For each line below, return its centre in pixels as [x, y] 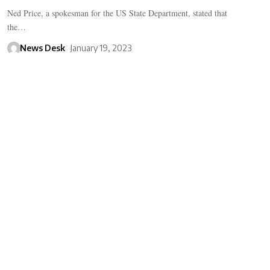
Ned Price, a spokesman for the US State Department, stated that [117, 13]
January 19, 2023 [101, 48]
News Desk [42, 48]
